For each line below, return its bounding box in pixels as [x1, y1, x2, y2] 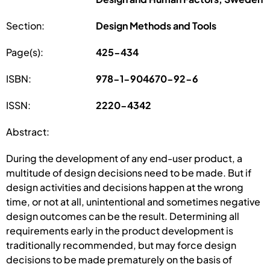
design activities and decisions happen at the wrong [6, 180, 243, 193]
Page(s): [6, 45, 43, 58]
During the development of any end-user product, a [6, 151, 242, 165]
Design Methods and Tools [96, 19, 217, 32]
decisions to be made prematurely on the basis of [6, 253, 232, 266]
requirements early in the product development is [6, 224, 233, 237]
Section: [6, 19, 45, 32]
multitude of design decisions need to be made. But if [6, 166, 251, 179]
